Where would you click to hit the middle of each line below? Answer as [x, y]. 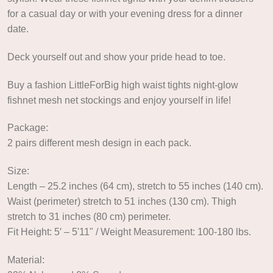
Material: [26, 260]
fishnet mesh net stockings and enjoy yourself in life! [119, 100]
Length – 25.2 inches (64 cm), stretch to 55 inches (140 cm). [135, 186]
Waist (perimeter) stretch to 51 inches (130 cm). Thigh [122, 202]
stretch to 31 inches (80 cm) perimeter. [89, 217]
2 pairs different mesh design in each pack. [99, 143]
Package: [27, 128]
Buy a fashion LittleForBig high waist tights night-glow [122, 85]
